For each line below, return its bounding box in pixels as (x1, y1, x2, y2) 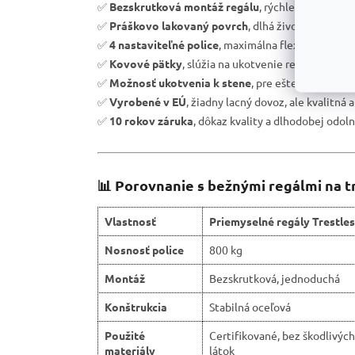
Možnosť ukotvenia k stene (109, 75, 251, 90)
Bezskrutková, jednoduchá (209, 271, 340, 286)
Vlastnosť (105, 214, 156, 229)
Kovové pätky (109, 56, 182, 71)
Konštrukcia (105, 300, 167, 315)
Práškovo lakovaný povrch (109, 18, 248, 33)
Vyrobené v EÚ (109, 94, 186, 109)
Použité (105, 328, 145, 343)
